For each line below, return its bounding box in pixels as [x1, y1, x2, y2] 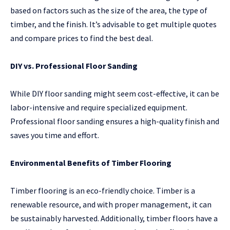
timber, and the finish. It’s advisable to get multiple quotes [10, 19, 217, 30]
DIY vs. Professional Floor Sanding [10, 61, 138, 71]
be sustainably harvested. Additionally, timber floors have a [10, 213, 218, 224]
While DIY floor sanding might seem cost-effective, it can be [10, 88, 219, 99]
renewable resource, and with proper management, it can [10, 199, 212, 210]
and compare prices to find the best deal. [10, 33, 153, 44]
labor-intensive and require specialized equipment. [10, 102, 187, 113]
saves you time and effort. [10, 130, 99, 141]
